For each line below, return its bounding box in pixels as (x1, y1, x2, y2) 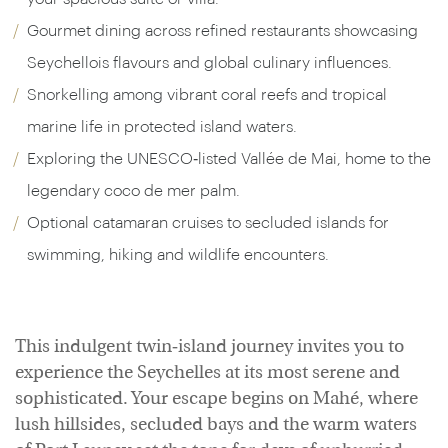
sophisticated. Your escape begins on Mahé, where (15, 391, 418, 408)
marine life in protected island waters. (27, 119, 297, 135)
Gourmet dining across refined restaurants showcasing (27, 23, 418, 39)
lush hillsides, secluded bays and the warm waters (15, 417, 417, 434)
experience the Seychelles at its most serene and (15, 365, 400, 382)
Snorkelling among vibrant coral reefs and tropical (27, 87, 387, 103)
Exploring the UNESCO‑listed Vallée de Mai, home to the (27, 151, 431, 167)
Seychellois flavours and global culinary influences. (27, 55, 392, 71)
